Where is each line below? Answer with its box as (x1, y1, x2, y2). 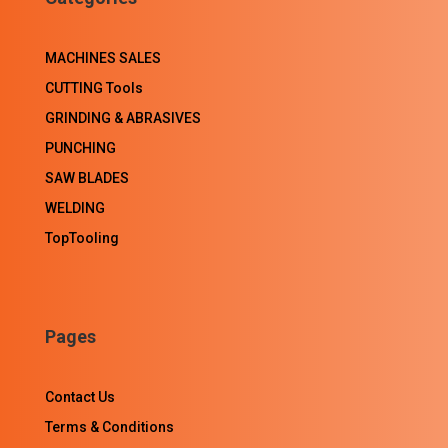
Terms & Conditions (44, 419, 174, 436)
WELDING (44, 199, 105, 216)
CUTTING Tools (44, 79, 143, 96)
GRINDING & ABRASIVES (44, 109, 201, 126)
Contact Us (44, 389, 115, 406)
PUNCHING (44, 139, 116, 156)
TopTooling (44, 229, 119, 246)
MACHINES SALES (44, 49, 161, 66)
